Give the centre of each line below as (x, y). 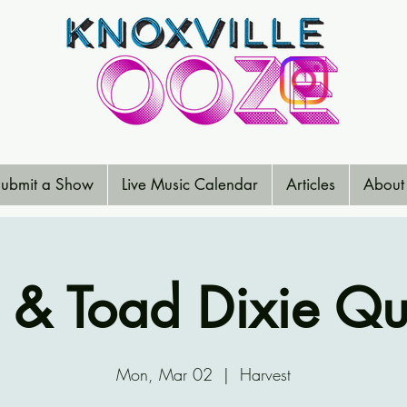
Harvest (265, 374)
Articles (311, 184)
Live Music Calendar (190, 184)
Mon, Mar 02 (164, 374)
